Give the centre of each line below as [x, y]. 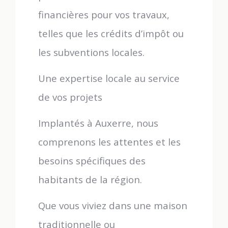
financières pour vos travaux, [104, 15]
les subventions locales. [91, 52]
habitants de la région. [90, 179]
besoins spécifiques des [92, 161]
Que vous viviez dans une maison [113, 205]
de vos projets [70, 97]
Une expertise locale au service [109, 78]
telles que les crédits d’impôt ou [111, 33]
